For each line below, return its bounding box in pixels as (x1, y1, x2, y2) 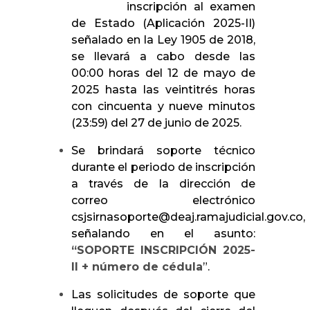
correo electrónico (71, 193, 255, 207)
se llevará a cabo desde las (71, 49, 255, 63)
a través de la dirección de (71, 176, 255, 190)
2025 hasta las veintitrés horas (71, 82, 255, 96)
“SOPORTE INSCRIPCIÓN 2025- (71, 243, 255, 257)
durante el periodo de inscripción (71, 160, 255, 174)
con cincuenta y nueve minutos (71, 99, 255, 113)
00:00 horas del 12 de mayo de (71, 66, 255, 80)
